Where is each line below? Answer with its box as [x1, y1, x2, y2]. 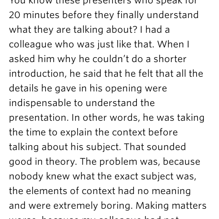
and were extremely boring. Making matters [8, 200, 207, 212]
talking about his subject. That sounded [8, 141, 186, 153]
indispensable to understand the [8, 97, 155, 109]
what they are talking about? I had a [8, 24, 170, 36]
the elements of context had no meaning [8, 185, 191, 197]
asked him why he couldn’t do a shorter [8, 53, 187, 65]
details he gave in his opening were [8, 83, 167, 94]
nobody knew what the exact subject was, [8, 171, 197, 182]
